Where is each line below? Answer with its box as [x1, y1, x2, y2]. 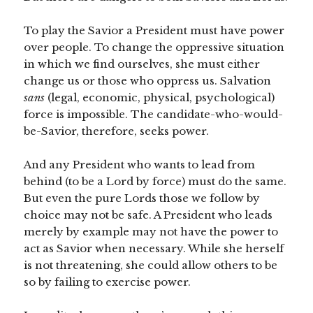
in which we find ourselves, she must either [24, 57, 261, 71]
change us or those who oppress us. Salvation [24, 74, 272, 88]
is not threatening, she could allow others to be [24, 259, 278, 272]
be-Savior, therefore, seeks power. [24, 124, 210, 138]
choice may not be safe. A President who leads [24, 208, 273, 222]
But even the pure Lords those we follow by [24, 191, 261, 205]
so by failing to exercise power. [24, 275, 191, 289]
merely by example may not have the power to [24, 225, 279, 239]
